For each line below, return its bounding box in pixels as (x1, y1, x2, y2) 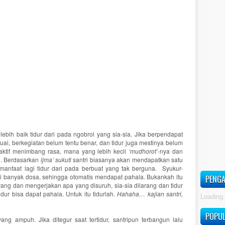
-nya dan (158, 147, 183, 155)
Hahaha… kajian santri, (117, 189, 183, 198)
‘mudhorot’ (129, 147, 158, 155)
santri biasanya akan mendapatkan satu (71, 155, 183, 164)
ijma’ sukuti (40, 155, 72, 164)
